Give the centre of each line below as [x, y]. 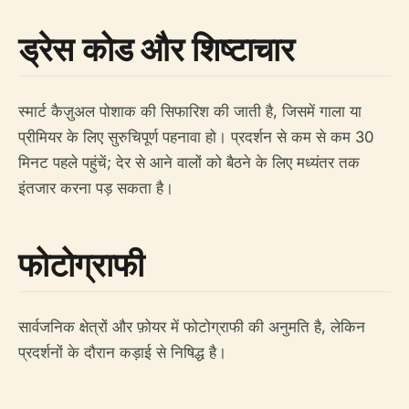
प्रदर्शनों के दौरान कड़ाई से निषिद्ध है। [122, 353]
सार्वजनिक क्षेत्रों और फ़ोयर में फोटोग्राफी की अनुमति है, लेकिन [192, 327]
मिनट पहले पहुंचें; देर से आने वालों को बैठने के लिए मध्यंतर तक [189, 163]
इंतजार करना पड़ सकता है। [96, 189]
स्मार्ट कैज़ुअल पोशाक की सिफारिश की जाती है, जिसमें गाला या [190, 112]
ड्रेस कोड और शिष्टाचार [157, 49]
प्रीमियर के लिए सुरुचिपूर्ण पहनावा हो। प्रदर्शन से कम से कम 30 [196, 137]
